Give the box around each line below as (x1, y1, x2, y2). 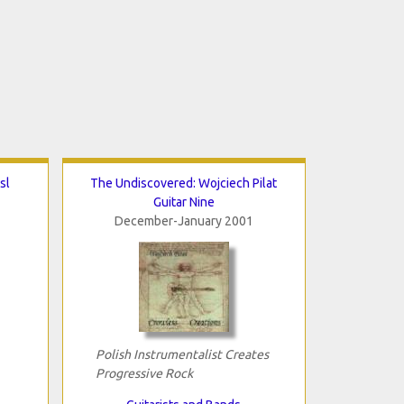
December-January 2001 (114, 213, 253, 228)
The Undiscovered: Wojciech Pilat (90, 175, 277, 190)
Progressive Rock (95, 365, 193, 381)
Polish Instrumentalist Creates (95, 346, 269, 362)
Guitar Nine (152, 194, 215, 209)
